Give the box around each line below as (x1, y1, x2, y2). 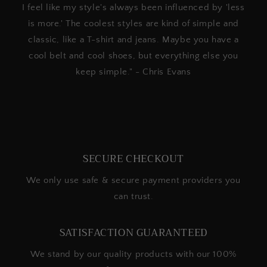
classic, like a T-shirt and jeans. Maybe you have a (28, 34, 239, 45)
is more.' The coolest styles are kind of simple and (28, 18, 239, 29)
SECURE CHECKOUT (83, 150, 184, 167)
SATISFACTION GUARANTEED (60, 223, 207, 241)
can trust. (113, 191, 154, 201)
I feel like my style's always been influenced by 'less (22, 2, 245, 13)
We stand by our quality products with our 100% (30, 249, 237, 259)
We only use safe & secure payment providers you (26, 175, 241, 185)
